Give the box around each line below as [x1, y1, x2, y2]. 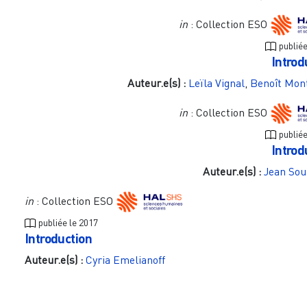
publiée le [38, 217, 79, 229]
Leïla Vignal [188, 76, 245, 90]
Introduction [24, 230, 93, 247]
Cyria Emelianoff [85, 253, 165, 267]
